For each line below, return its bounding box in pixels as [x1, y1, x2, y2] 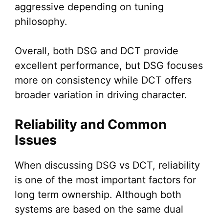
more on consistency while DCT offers [15, 74, 192, 87]
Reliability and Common [15, 116, 167, 133]
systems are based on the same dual [15, 203, 183, 216]
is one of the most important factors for [15, 174, 196, 186]
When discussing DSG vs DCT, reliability [15, 159, 200, 172]
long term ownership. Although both [15, 189, 181, 201]
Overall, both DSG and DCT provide [15, 45, 178, 57]
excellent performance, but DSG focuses [15, 60, 203, 72]
